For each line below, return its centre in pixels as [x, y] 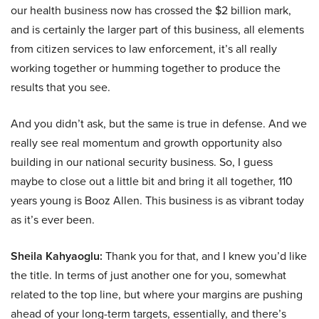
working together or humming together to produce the [146, 68]
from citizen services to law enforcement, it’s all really [144, 49]
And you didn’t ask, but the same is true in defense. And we [159, 124]
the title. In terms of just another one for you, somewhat [148, 276]
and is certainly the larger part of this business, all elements [157, 30]
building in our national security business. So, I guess [142, 162]
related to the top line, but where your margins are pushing [157, 295]
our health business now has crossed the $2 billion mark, [151, 11]
